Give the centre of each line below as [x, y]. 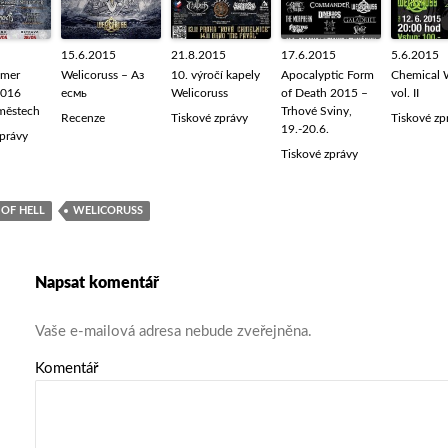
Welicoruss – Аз [102, 75]
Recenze [83, 118]
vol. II [405, 93]
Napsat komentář [97, 283]
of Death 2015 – [324, 93]
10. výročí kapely [215, 75]
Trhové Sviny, [316, 111]
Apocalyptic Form [327, 75]
